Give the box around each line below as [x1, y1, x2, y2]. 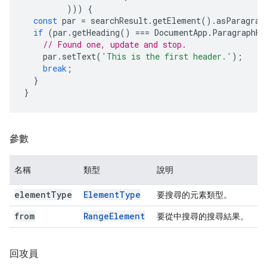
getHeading [72, 27, 120, 38]
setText [62, 51, 96, 62]
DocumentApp [154, 27, 207, 38]
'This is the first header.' [101, 51, 232, 62]
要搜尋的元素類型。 [157, 190, 232, 200]
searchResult [91, 15, 148, 26]
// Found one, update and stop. [43, 39, 187, 50]
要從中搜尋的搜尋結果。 [157, 212, 249, 221]
